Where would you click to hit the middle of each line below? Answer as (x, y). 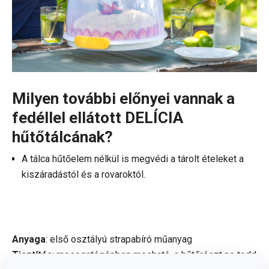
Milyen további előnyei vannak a (123, 98)
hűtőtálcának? (66, 137)
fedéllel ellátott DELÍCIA (98, 117)
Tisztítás (32, 255)
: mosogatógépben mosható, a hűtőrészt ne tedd (154, 255)
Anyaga (29, 239)
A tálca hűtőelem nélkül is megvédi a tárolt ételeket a (133, 159)
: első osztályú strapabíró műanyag (119, 239)
